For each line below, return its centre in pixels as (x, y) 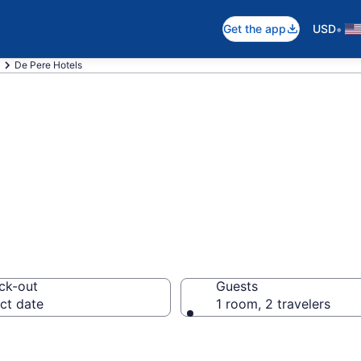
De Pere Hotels (48, 65)
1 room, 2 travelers (273, 304)
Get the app (255, 29)
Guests (237, 286)
